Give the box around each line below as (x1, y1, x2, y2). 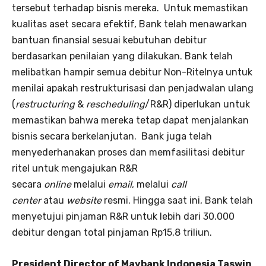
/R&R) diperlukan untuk (145, 98, 250, 110)
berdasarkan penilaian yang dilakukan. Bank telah (12, 50, 233, 62)
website (66, 194, 102, 206)
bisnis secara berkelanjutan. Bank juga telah (12, 130, 212, 142)
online (44, 178, 71, 190)
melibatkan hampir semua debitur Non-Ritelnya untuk (12, 66, 252, 78)
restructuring (15, 98, 75, 110)
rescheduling (86, 98, 145, 110)
